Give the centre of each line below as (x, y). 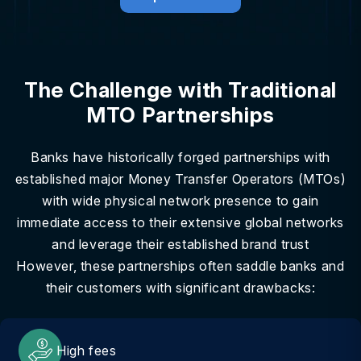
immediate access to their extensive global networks (180, 222)
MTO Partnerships (180, 115)
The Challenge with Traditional (180, 90)
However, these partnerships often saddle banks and (180, 266)
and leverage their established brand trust (180, 244)
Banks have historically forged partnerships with (180, 157)
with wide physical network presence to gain (180, 201)
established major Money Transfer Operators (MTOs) (180, 179)
